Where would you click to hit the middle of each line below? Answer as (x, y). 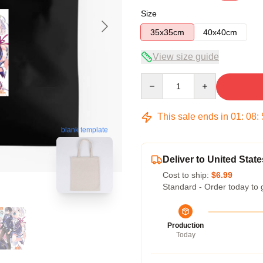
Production (186, 225)
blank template (85, 130)
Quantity (156, 79)
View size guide (186, 57)
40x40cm (220, 32)
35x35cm (167, 32)
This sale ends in (193, 117)
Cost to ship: (187, 175)
